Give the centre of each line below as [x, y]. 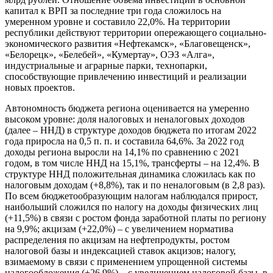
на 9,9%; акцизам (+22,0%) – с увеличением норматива [119, 229]
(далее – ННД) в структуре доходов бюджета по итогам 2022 [131, 130]
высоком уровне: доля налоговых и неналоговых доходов [125, 119]
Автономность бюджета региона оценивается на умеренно [127, 108]
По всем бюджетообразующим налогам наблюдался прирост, [131, 196]
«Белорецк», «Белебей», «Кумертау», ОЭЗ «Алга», [110, 55]
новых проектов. [40, 88]
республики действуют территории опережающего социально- [136, 33]
